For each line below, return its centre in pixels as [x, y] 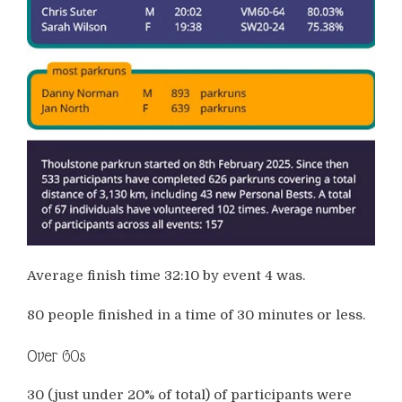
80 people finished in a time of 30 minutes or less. [196, 315]
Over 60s [56, 355]
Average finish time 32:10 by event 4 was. [166, 275]
